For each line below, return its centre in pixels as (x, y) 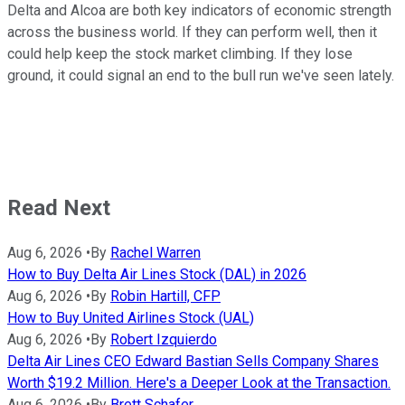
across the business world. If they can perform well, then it (192, 33)
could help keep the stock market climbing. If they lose (180, 54)
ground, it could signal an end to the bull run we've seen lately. (201, 76)
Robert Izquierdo (164, 340)
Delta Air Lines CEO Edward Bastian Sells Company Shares (193, 362)
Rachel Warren (155, 253)
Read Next (59, 208)
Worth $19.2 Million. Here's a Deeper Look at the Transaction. (199, 383)
